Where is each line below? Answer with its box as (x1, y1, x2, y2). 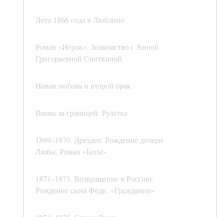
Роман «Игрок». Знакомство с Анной (35, 42, 159, 52)
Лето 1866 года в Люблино (35, 15, 124, 25)
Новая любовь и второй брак (35, 80, 131, 91)
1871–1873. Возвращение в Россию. (35, 173, 154, 184)
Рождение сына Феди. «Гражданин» (35, 185, 155, 196)
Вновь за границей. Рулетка (35, 108, 127, 118)
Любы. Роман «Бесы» (35, 146, 107, 157)
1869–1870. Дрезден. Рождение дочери (35, 135, 163, 145)
